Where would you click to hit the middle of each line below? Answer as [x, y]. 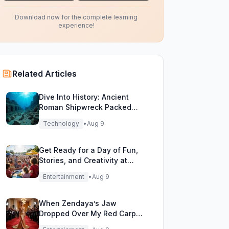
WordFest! [56, 170]
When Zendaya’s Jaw [77, 203]
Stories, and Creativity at [83, 160]
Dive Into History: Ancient [84, 97]
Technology [61, 123]
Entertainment [63, 177]
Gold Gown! [60, 224]
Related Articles [44, 74]
